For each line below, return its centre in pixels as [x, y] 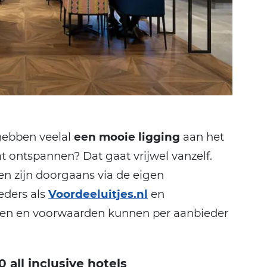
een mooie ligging [127, 136]
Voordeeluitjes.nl [98, 194]
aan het [202, 136]
